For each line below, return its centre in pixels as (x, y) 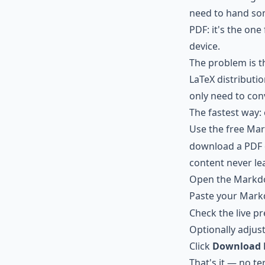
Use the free (218, 129)
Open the (211, 179)
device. (205, 46)
